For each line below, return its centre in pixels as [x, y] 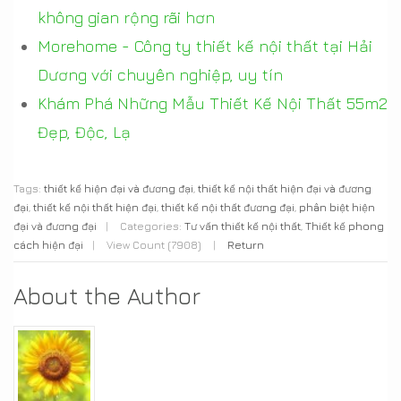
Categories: [151, 226]
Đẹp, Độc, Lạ [84, 132]
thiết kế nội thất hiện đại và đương [285, 188]
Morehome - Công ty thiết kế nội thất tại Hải [205, 46]
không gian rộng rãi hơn [126, 17]
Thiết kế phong [345, 226]
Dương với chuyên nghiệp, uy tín [160, 74]
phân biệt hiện [337, 207]
